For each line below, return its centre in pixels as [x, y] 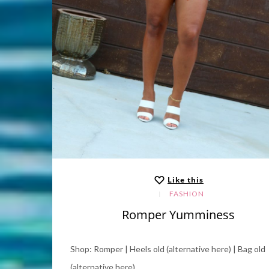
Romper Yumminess [178, 215]
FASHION [186, 194]
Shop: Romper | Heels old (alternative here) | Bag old [168, 249]
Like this [186, 180]
